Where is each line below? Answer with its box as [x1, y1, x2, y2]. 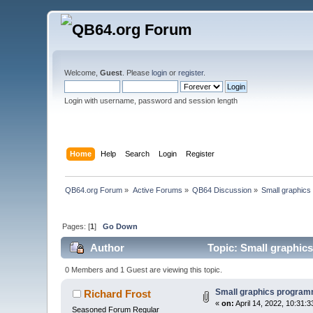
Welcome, [64, 68, 101, 77]
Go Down [103, 221, 138, 231]
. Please [122, 68, 152, 77]
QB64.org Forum [65, 185, 123, 194]
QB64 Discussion [192, 185, 252, 194]
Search [124, 149, 150, 158]
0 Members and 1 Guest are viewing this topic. [64, 265, 222, 274]
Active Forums [132, 185, 182, 194]
